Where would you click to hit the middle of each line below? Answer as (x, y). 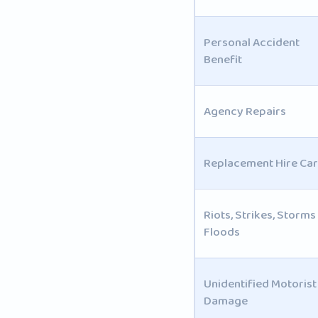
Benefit (223, 59)
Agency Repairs (245, 111)
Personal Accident (251, 42)
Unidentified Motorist (260, 284)
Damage (225, 301)
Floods (221, 232)
